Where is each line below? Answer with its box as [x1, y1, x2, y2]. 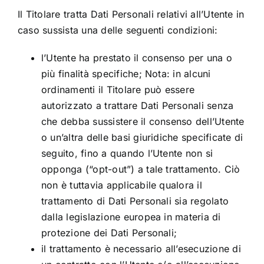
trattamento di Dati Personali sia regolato [41, 195, 229, 207]
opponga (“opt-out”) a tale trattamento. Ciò [41, 163, 240, 176]
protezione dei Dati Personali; [41, 227, 177, 239]
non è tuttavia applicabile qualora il [41, 179, 202, 192]
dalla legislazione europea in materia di [41, 211, 221, 223]
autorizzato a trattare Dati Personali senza [41, 100, 234, 112]
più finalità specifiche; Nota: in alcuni [41, 68, 211, 80]
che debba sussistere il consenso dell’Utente [41, 115, 245, 128]
